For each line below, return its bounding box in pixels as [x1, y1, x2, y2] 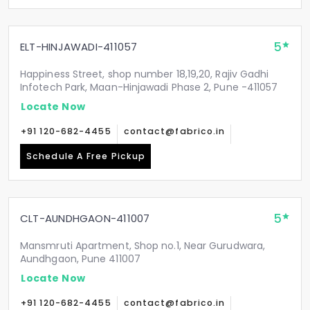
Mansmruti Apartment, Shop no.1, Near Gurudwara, [20, 239, 266, 253]
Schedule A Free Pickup [26, 150, 146, 162]
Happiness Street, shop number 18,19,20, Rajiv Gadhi [20, 67, 269, 81]
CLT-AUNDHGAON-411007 [20, 211, 150, 226]
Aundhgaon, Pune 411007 [20, 252, 140, 266]
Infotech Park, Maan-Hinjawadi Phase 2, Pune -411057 [20, 80, 278, 94]
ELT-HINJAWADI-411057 [20, 39, 138, 54]
